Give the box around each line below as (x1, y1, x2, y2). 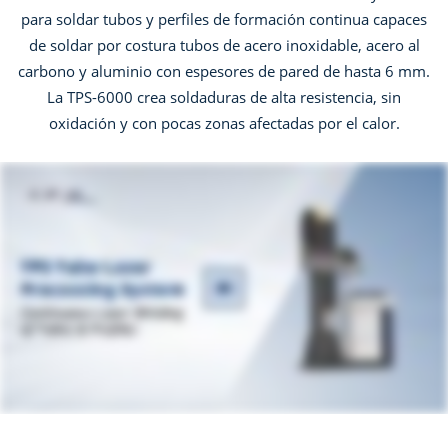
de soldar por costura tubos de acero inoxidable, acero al (28, 35, 420, 55)
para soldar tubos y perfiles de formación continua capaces (21, 9, 427, 29)
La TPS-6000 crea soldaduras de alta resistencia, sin (47, 87, 401, 107)
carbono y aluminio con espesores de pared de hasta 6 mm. (18, 61, 430, 81)
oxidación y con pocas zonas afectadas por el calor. (48, 113, 400, 133)
